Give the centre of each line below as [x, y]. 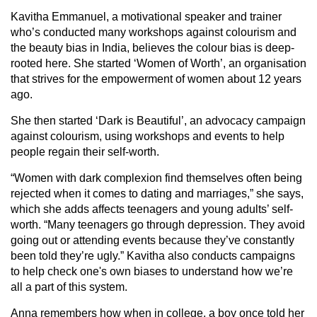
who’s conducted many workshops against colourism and [154, 32]
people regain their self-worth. [85, 151]
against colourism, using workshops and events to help [148, 136]
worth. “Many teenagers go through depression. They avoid [158, 224]
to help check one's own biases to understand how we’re [152, 271]
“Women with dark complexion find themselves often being [156, 178]
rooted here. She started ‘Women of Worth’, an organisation [158, 63]
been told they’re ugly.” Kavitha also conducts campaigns [153, 255]
